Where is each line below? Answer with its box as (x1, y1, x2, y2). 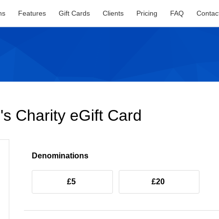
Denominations (32, 152, 88, 160)
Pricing (136, 9, 158, 17)
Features (18, 9, 46, 17)
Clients (103, 9, 124, 17)
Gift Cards (59, 9, 90, 17)
